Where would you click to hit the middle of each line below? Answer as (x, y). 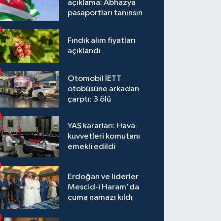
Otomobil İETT (95, 79)
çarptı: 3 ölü (90, 100)
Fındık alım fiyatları (102, 41)
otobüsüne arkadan (104, 89)
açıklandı (84, 51)
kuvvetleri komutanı (104, 137)
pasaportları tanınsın (105, 13)
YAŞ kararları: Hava (102, 126)
